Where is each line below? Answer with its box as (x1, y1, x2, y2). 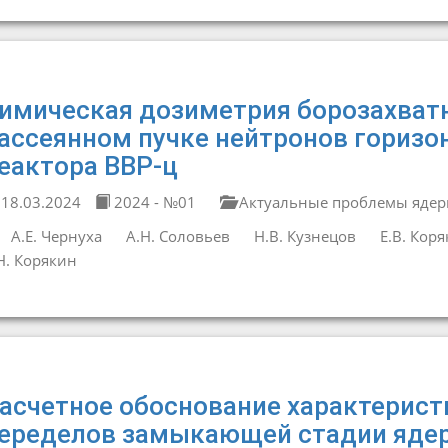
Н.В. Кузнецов (253, 226, 356, 246)
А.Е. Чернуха (10, 226, 102, 246)
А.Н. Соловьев (125, 226, 230, 246)
